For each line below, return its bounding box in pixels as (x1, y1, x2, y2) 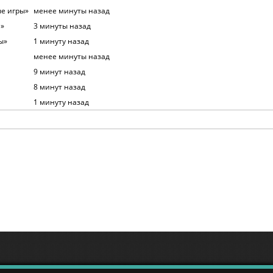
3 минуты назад (34, 20, 91, 31)
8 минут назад (34, 81, 85, 92)
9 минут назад (34, 66, 85, 77)
